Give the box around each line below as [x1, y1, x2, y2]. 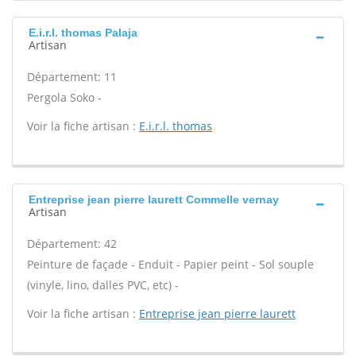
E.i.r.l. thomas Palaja [29, 26, 137, 39]
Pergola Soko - [27, 90, 102, 105]
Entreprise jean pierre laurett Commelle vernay [29, 193, 279, 206]
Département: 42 [27, 236, 117, 251]
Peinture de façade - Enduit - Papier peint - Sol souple [27, 257, 314, 272]
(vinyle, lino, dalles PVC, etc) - [27, 277, 179, 292]
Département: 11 [27, 69, 117, 84]
